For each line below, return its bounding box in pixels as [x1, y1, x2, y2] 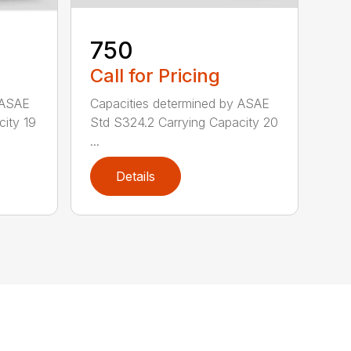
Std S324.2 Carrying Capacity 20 [90, 114, 279, 131]
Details [116, 168, 156, 185]
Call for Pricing [90, 64, 221, 88]
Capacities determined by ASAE [90, 96, 270, 112]
